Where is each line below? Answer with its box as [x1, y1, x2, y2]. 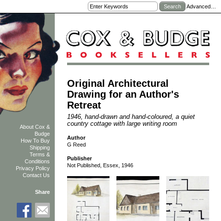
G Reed [67, 141, 86, 147]
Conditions [25, 158, 50, 165]
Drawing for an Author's [67, 88, 179, 100]
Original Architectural [67, 77, 169, 89]
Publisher [67, 155, 92, 162]
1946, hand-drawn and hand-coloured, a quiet [67, 112, 195, 120]
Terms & [30, 151, 50, 158]
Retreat [67, 99, 101, 110]
